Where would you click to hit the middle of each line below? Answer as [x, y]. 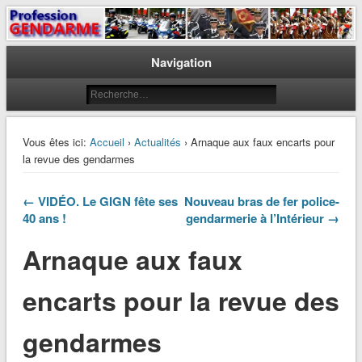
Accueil [107, 142]
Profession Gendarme [125, 33]
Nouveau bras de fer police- [262, 202]
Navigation [181, 63]
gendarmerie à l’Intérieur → [263, 219]
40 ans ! [44, 219]
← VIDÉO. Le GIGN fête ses [100, 202]
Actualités [157, 142]
